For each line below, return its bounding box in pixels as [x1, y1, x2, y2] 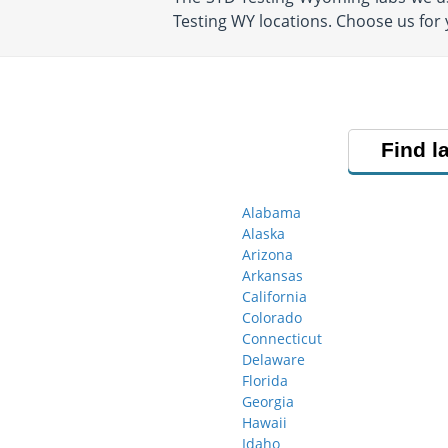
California [242, 287, 307, 306]
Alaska [242, 224, 285, 243]
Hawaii [242, 413, 287, 432]
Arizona [242, 245, 293, 264]
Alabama [242, 203, 301, 222]
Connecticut [242, 329, 322, 348]
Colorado [242, 308, 302, 327]
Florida [242, 371, 288, 390]
